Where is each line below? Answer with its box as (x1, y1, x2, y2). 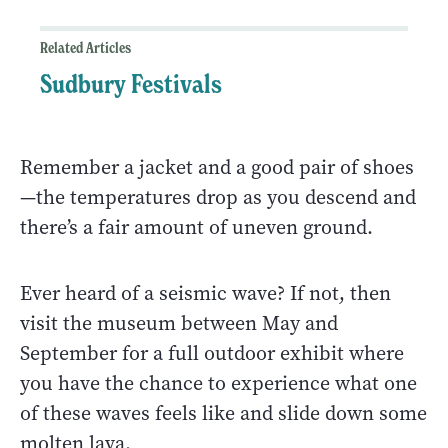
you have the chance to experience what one (20, 370, 417, 398)
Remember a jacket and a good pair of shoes (20, 154, 414, 182)
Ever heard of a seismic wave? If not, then (20, 280, 391, 308)
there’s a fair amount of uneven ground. (20, 214, 373, 242)
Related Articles (40, 39, 131, 58)
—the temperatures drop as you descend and (20, 184, 416, 212)
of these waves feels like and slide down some (20, 400, 427, 428)
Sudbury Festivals (40, 68, 222, 101)
